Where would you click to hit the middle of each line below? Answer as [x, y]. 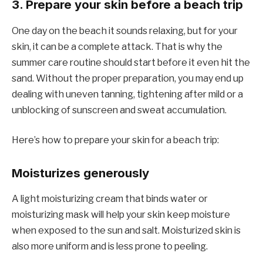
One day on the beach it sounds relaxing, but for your [125, 31]
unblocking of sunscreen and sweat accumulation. [119, 110]
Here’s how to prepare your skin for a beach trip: [115, 140]
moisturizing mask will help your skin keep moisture [121, 215]
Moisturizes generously [80, 173]
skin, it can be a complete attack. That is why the [117, 46]
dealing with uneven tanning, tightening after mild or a [127, 94]
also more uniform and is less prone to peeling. [110, 247]
